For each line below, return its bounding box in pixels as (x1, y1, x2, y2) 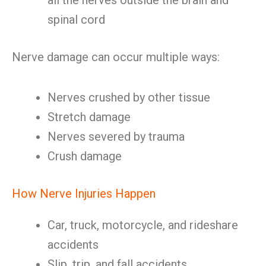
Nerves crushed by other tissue (47, 90, 210, 104)
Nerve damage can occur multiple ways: (12, 50, 220, 64)
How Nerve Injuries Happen (12, 186, 156, 201)
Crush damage (47, 149, 122, 163)
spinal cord (47, 12, 105, 27)
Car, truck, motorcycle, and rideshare (47, 218, 238, 232)
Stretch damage (47, 110, 131, 124)
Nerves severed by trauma (47, 129, 185, 144)
